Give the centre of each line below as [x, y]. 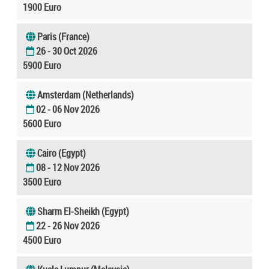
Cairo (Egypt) [62, 153]
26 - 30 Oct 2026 [67, 51]
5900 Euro [42, 65]
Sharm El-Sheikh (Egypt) [83, 211]
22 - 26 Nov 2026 [68, 225]
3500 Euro [42, 182]
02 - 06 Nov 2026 [68, 109]
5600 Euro [42, 123]
